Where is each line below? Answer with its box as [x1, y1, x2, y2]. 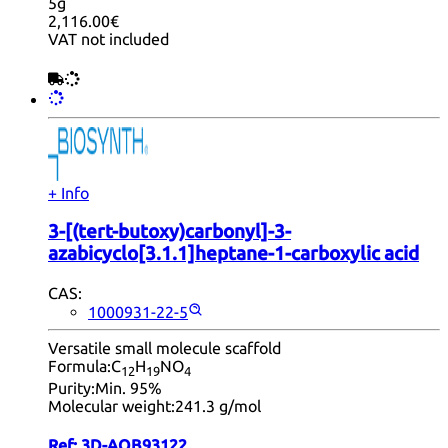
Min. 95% [95, 378, 162, 397]
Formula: [48, 356, 111, 375]
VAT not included [48, 30, 169, 49]
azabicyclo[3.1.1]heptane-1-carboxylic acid [48, 242, 419, 264]
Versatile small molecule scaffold [48, 338, 281, 357]
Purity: [48, 378, 95, 397]
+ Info [48, 184, 89, 203]
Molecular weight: [48, 396, 175, 415]
